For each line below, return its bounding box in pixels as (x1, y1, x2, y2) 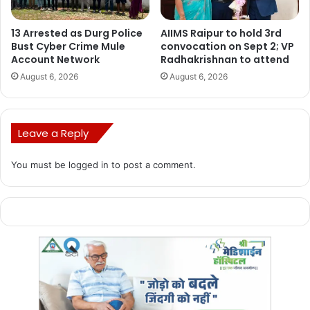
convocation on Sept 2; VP (161, 39, 294, 53)
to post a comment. (109, 158, 196, 170)
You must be (11, 158, 69, 170)
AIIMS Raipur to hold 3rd (161, 26, 282, 40)
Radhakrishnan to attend (161, 52, 289, 66)
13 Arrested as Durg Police (11, 26, 143, 40)
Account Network (11, 52, 100, 66)
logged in (69, 158, 109, 170)
